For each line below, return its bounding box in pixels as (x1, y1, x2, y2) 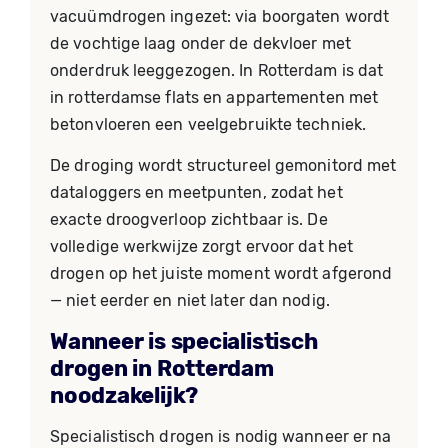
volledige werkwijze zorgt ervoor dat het (50, 237, 354, 256)
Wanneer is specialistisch (50, 328, 318, 355)
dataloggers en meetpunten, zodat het (50, 183, 343, 202)
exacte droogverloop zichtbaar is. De (50, 210, 328, 229)
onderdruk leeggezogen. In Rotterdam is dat (50, 61, 384, 80)
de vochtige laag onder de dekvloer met (50, 34, 351, 53)
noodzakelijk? (50, 382, 199, 409)
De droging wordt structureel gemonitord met (50, 156, 397, 175)
